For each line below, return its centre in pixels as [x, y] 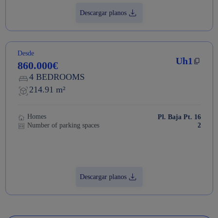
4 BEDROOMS [57, 77]
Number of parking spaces [63, 125]
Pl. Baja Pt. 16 [192, 117]
